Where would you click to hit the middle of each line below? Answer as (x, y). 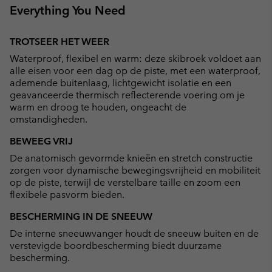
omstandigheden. (49, 120)
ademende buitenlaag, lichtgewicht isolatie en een (121, 83)
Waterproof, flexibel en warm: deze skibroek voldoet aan (135, 59)
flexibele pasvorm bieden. (67, 195)
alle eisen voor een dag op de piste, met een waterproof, (135, 71)
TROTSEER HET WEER (59, 42)
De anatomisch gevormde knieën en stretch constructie (131, 158)
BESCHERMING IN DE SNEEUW (81, 217)
